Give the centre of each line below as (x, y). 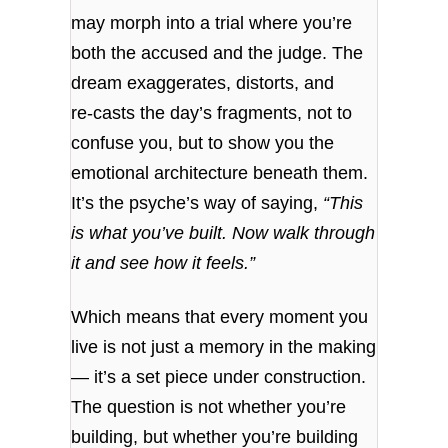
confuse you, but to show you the (203, 143)
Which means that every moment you (220, 316)
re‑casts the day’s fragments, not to (212, 113)
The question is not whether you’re (209, 406)
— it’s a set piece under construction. (219, 376)
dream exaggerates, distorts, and (203, 83)
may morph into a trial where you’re (212, 23)
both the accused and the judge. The (217, 53)
